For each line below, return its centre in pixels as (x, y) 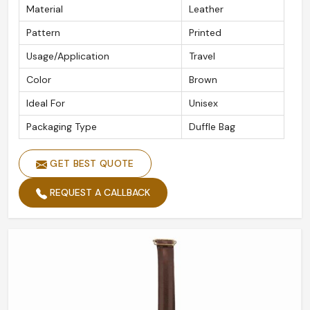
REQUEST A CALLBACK (99, 193)
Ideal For (46, 103)
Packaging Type (62, 127)
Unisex (203, 103)
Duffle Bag (212, 127)
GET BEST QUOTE (91, 164)
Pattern (43, 33)
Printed (205, 33)
